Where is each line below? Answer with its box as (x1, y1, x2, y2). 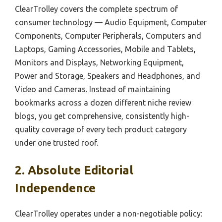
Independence (15, 181, 96, 195)
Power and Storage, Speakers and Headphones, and (15, 71, 200, 80)
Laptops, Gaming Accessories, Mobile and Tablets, (15, 44, 196, 54)
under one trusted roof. (15, 138, 98, 147)
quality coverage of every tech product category (15, 124, 187, 134)
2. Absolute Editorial (15, 163, 133, 177)
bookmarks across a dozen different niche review (15, 98, 191, 107)
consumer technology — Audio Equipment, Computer (15, 17, 207, 27)
